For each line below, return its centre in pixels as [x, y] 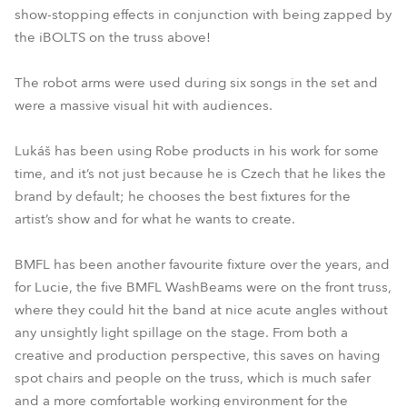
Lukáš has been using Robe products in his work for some [197, 151]
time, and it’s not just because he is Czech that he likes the [200, 174]
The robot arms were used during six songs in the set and [196, 83]
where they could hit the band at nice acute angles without [201, 310]
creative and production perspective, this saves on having [197, 355]
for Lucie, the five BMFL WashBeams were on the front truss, [203, 287]
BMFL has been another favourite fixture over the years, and [202, 264]
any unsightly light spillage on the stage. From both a [181, 333]
